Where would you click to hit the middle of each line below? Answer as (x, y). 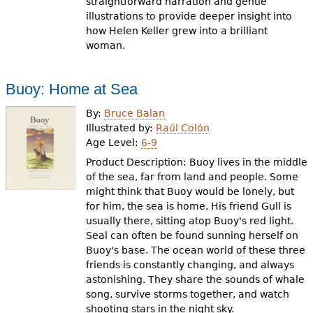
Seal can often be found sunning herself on (192, 235)
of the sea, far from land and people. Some (192, 177)
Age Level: (114, 142)
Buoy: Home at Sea (71, 89)
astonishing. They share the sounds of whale (196, 279)
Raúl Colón (183, 128)
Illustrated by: (121, 128)
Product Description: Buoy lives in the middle (197, 162)
